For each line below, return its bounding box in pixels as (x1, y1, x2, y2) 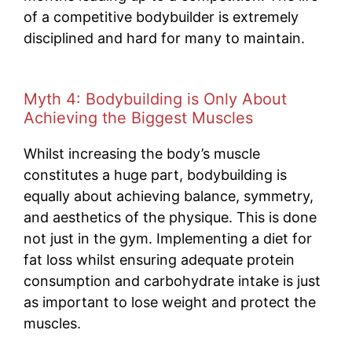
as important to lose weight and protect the (24, 294, 316, 311)
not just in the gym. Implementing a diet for (24, 230, 312, 247)
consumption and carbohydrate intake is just (24, 273, 321, 290)
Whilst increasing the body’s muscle (24, 145, 260, 163)
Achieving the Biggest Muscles (24, 108, 253, 128)
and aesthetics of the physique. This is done (24, 209, 317, 226)
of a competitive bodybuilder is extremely (24, 9, 299, 26)
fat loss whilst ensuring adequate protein (24, 251, 295, 269)
